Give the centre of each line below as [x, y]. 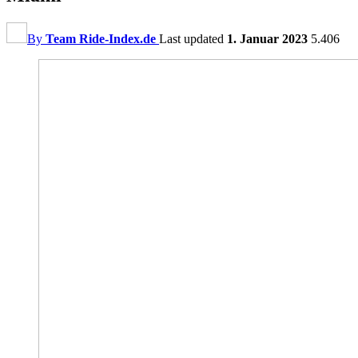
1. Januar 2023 [267, 38]
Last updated [193, 38]
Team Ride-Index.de [101, 38]
